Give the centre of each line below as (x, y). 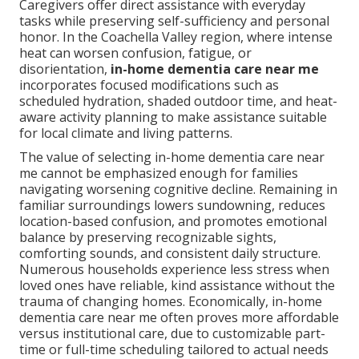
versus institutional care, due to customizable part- (172, 334)
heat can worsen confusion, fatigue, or (135, 53)
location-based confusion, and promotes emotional (173, 222)
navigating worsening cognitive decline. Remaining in (178, 190)
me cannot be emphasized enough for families (159, 173)
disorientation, (65, 69)
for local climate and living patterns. (126, 133)
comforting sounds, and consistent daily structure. (170, 254)
